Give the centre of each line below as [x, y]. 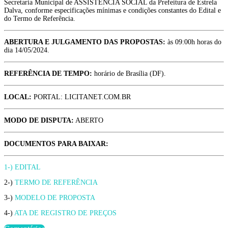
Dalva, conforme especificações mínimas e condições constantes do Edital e [112, 11]
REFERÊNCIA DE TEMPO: [48, 74]
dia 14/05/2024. [27, 50]
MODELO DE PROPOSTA [55, 198]
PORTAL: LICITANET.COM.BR [81, 97]
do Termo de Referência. [40, 19]
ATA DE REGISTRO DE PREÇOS [65, 213]
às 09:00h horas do [193, 42]
